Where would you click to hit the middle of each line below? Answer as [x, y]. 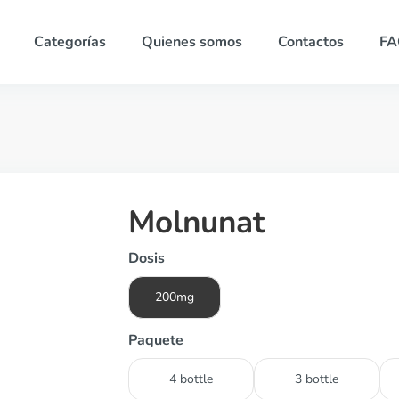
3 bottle [317, 379]
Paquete [156, 340]
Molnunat [196, 222]
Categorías [69, 42]
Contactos [310, 42]
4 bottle [191, 379]
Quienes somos [191, 42]
